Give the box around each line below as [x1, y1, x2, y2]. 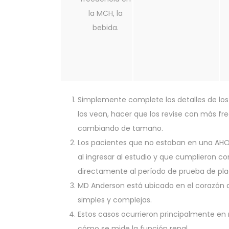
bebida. [93, 22, 119, 33]
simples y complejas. [78, 195, 152, 205]
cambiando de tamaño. [78, 123, 163, 134]
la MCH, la [88, 8, 123, 19]
